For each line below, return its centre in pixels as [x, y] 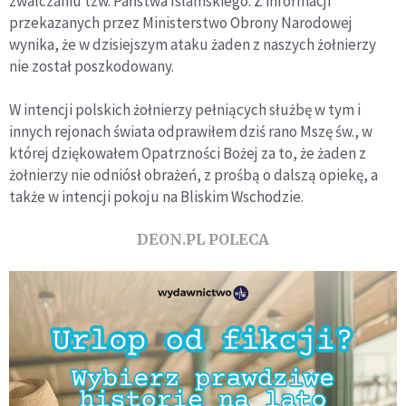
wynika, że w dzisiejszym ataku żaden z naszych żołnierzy [193, 44]
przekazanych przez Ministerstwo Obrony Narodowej [181, 22]
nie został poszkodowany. [92, 66]
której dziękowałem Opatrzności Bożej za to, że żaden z [188, 153]
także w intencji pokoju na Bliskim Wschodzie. [156, 196]
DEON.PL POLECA [203, 239]
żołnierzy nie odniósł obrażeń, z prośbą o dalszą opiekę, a [193, 174]
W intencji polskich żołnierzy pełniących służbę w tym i [185, 109]
